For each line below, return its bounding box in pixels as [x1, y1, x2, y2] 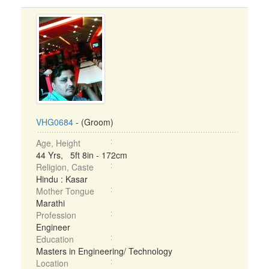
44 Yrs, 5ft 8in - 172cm [36, 149, 127, 161]
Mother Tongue [36, 185, 94, 197]
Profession [36, 209, 76, 221]
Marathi [36, 197, 65, 209]
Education [36, 233, 74, 245]
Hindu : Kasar [36, 173, 88, 185]
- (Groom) [73, 116, 113, 128]
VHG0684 [36, 116, 73, 128]
